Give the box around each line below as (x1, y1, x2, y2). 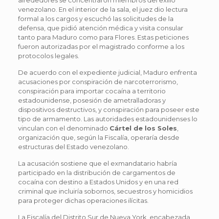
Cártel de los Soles (109, 124, 177, 132)
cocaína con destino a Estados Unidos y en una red (18, 177, 178, 186)
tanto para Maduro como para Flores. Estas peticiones (18, 33, 189, 41)
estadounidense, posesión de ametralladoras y (18, 96, 166, 104)
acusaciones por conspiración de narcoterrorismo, (18, 77, 178, 86)
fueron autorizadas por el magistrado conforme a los (18, 42, 184, 50)
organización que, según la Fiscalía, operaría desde (18, 133, 179, 141)
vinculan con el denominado (18, 124, 109, 132)
